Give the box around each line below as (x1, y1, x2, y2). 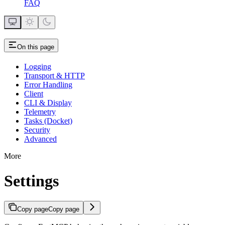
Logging (24, 62, 51, 71)
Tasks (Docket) (24, 117, 72, 126)
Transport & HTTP (24, 71, 85, 80)
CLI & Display (24, 98, 72, 107)
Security (24, 126, 50, 135)
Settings (4, 171, 59, 190)
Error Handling (24, 80, 72, 89)
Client (24, 89, 43, 98)
